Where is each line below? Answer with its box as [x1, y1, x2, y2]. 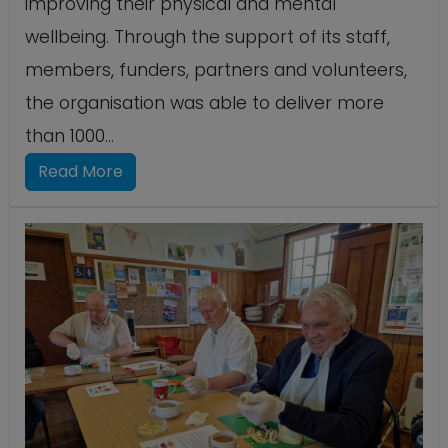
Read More [38, 160, 123, 184]
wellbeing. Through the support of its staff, [25, 25, 390, 50]
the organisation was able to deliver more [25, 91, 384, 116]
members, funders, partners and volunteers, [25, 58, 407, 83]
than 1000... [25, 124, 114, 149]
